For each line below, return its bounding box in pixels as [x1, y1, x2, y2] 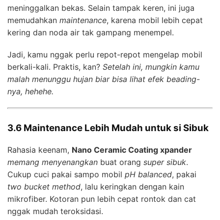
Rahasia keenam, [7, 145, 72, 155]
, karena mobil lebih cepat [107, 15, 203, 25]
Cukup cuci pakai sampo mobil [7, 169, 125, 180]
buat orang [98, 157, 143, 167]
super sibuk [143, 157, 186, 167]
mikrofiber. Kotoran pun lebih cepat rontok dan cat [7, 194, 196, 204]
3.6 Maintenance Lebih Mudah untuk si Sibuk [7, 122, 209, 134]
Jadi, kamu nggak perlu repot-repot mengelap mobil [7, 49, 202, 59]
